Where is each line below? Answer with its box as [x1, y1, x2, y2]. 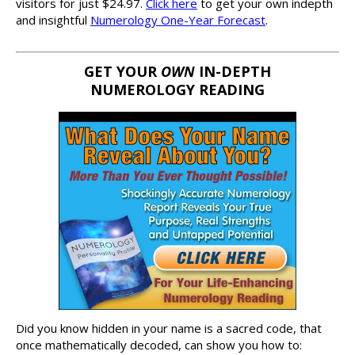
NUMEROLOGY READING [90, 80, 265, 100]
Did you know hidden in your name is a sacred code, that [16, 320, 322, 337]
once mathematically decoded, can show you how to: [16, 337, 302, 353]
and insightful [16, 12, 90, 29]
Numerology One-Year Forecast [90, 12, 265, 29]
